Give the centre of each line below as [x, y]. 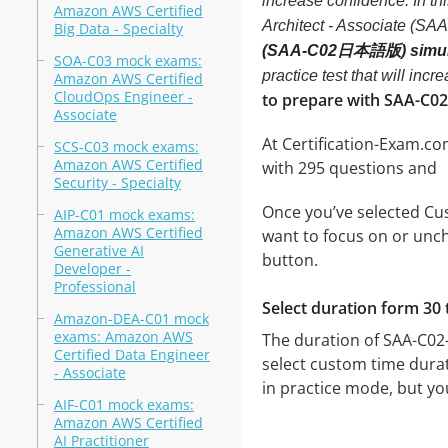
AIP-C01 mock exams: [124, 214]
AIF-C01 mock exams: [123, 404]
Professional [94, 286]
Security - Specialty [117, 182]
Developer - [92, 268]
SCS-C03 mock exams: [126, 146]
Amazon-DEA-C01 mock [131, 318]
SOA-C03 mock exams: [127, 60]
